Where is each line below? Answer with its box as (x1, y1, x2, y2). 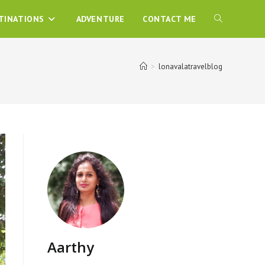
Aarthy (47, 237, 94, 257)
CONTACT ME (143, 14, 196, 24)
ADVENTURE (76, 14, 125, 24)
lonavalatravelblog (159, 62, 222, 72)
